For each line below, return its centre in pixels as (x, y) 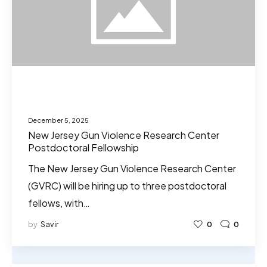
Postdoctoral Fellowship (83, 147)
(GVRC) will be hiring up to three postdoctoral (127, 185)
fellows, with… (59, 203)
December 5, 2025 (58, 120)
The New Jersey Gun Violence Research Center (132, 168)
